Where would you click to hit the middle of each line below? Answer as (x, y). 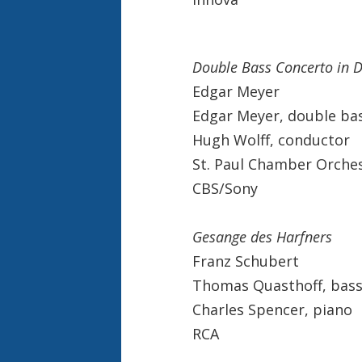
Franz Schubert (245, 261)
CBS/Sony (225, 188)
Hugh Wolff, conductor (271, 139)
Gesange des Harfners (262, 236)
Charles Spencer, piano (272, 309)
